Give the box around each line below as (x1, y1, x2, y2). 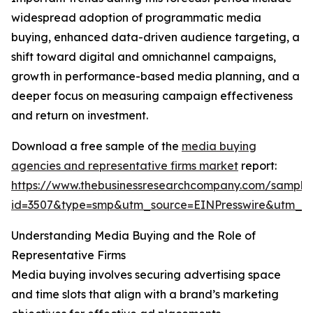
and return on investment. (11, 108, 148, 123)
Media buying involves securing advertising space (11, 268, 281, 282)
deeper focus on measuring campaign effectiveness (11, 89, 293, 103)
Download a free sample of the (11, 139, 182, 154)
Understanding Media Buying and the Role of (11, 228, 256, 243)
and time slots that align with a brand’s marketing (11, 287, 279, 302)
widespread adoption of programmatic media (11, 10, 261, 25)
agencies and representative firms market (11, 159, 238, 173)
